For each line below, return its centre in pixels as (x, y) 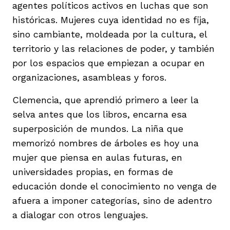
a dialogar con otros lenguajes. (80, 215)
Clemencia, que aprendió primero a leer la (106, 100)
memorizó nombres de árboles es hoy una (106, 143)
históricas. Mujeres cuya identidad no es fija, (111, 20)
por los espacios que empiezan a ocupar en (109, 63)
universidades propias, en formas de (93, 171)
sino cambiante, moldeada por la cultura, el (110, 34)
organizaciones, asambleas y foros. (89, 77)
